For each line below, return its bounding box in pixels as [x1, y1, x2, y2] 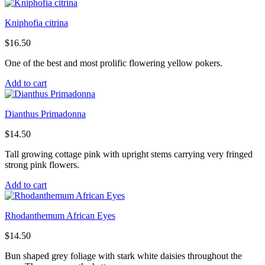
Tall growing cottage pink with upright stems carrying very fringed [5, 149, 253, 160]
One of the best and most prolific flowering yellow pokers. [5, 58, 222, 69]
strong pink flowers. [5, 160, 79, 170]
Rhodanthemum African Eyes [5, 211, 115, 221]
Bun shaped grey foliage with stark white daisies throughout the [5, 251, 242, 261]
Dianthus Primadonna [5, 109, 86, 119]
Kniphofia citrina [5, 18, 68, 28]
